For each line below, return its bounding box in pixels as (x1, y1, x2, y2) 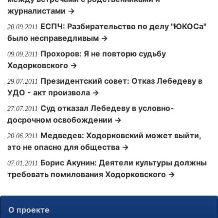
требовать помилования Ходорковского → (7, 169, 175, 179)
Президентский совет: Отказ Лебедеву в (40, 76, 202, 86)
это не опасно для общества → (7, 142, 129, 152)
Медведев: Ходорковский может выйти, (40, 130, 201, 140)
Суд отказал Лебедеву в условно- (40, 103, 174, 113)
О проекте (8, 205, 50, 215)
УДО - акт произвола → (7, 88, 99, 97)
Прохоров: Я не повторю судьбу (40, 49, 166, 58)
